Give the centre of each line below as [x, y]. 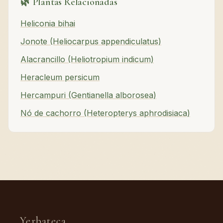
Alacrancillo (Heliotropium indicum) [87, 59]
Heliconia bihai [48, 24]
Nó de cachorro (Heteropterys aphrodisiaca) [105, 113]
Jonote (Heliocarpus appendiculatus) [91, 42]
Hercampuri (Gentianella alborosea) [88, 95]
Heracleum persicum [60, 77]
